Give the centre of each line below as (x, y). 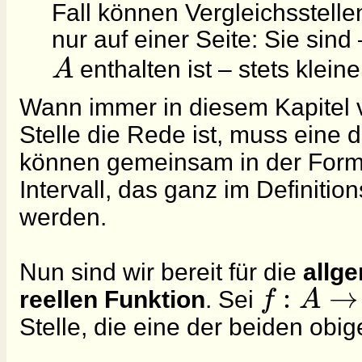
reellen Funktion (112, 299)
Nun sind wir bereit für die (161, 271)
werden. (63, 217)
